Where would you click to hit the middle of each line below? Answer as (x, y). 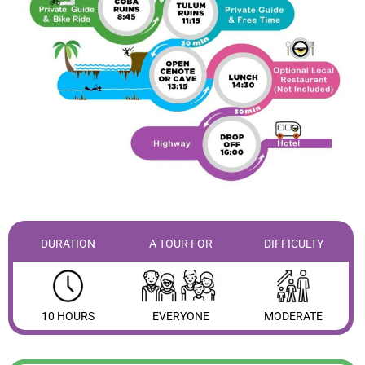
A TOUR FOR (180, 243)
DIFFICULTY (293, 243)
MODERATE (294, 316)
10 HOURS (68, 316)
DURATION (68, 243)
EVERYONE (180, 316)
